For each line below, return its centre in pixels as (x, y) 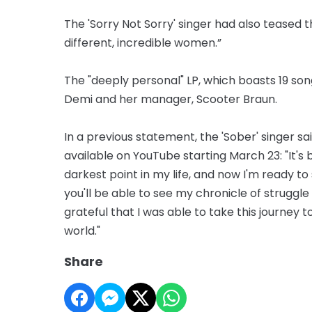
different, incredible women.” (143, 42)
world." (82, 231)
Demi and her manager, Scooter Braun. (171, 99)
